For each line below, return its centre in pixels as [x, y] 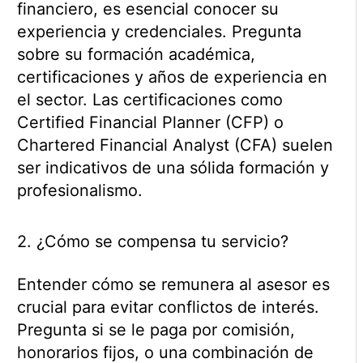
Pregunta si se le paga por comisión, [156, 330]
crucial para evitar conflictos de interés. [168, 307]
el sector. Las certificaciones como [149, 100]
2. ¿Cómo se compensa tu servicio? [152, 242]
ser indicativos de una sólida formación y [173, 168]
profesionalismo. [79, 191]
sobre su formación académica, [136, 55]
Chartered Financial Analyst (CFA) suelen [175, 145]
